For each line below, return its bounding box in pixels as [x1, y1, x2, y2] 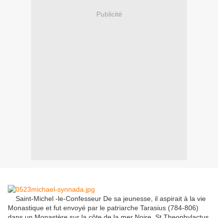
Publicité [96, 10, 122, 18]
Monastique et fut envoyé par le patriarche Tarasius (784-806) [8, 204, 199, 212]
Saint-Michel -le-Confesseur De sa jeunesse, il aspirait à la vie [8, 195, 206, 203]
